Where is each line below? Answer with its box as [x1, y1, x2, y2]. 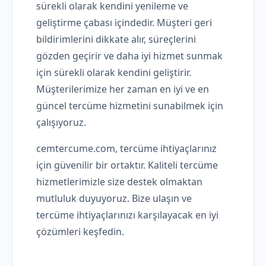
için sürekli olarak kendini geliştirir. [36, 66, 191, 80]
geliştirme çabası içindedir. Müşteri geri [36, 16, 212, 30]
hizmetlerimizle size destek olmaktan [36, 175, 202, 189]
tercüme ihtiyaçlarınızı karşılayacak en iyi [36, 208, 218, 222]
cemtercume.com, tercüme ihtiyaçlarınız [36, 142, 217, 156]
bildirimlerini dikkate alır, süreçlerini [36, 33, 196, 46]
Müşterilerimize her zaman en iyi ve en [36, 83, 209, 96]
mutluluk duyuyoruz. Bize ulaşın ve [36, 192, 192, 205]
